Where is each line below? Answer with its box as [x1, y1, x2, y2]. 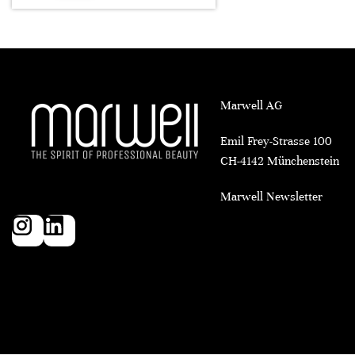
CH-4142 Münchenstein [219, 154, 339, 168]
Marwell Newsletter [219, 189, 323, 204]
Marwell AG [219, 98, 282, 113]
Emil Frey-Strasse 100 [219, 134, 332, 148]
